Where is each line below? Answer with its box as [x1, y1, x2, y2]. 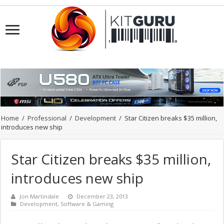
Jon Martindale [19, 192, 59, 200]
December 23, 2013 [76, 192, 128, 200]
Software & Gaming [60, 200, 114, 208]
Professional [27, 113, 67, 123]
